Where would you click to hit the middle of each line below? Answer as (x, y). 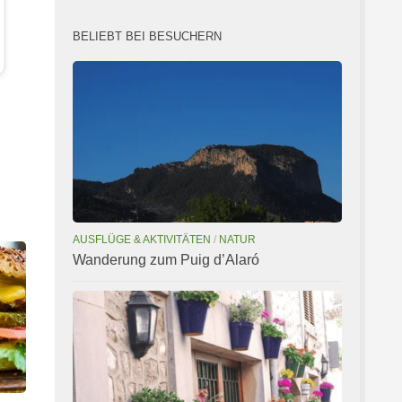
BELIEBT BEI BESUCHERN (147, 37)
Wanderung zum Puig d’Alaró (166, 259)
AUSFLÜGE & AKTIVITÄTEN (142, 239)
